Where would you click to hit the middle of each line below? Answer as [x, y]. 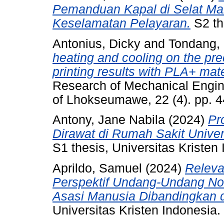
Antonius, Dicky [96, 43]
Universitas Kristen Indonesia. [136, 210]
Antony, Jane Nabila [109, 120]
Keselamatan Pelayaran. [121, 23]
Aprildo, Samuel [97, 168]
